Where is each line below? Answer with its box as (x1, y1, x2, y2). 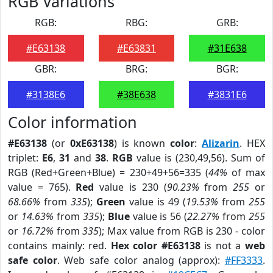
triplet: (8, 151, 42, 165)
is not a (200, 239, 246, 252)
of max (227, 166, 266, 179)
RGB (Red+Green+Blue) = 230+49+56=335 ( (8, 166, 208, 179)
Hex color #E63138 (110, 239, 200, 252)
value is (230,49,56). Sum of (133, 151, 265, 165)
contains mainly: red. (8, 239, 111, 252)
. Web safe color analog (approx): (57, 253, 225, 267)
